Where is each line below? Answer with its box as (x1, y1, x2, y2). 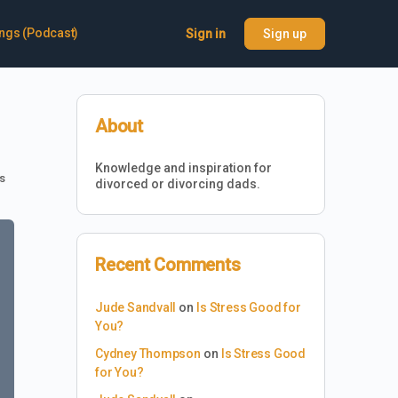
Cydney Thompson (95, 346, 201, 361)
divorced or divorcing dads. (95, 177, 260, 191)
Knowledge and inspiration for (95, 161, 272, 175)
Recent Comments (95, 254, 241, 275)
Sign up (263, 27, 306, 41)
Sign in (186, 27, 226, 41)
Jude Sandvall (95, 300, 177, 314)
